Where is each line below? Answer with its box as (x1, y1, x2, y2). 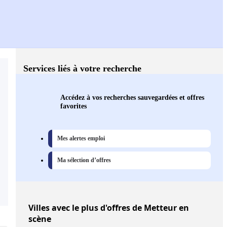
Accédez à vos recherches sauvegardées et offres (60, 93, 204, 102)
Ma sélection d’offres (57, 157, 111, 164)
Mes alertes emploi (57, 135, 105, 142)
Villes (28, 202, 50, 214)
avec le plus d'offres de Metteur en (50, 202, 189, 214)
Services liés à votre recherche (23, 63, 141, 74)
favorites (60, 102, 87, 110)
